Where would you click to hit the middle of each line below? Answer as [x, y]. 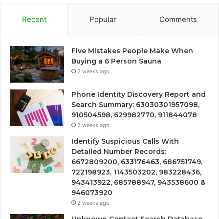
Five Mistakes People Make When [132, 51]
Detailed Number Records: [119, 152]
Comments [178, 20]
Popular [103, 20]
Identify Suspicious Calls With [125, 142]
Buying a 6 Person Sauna [116, 61]
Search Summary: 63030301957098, [135, 105]
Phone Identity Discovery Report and [139, 95]
